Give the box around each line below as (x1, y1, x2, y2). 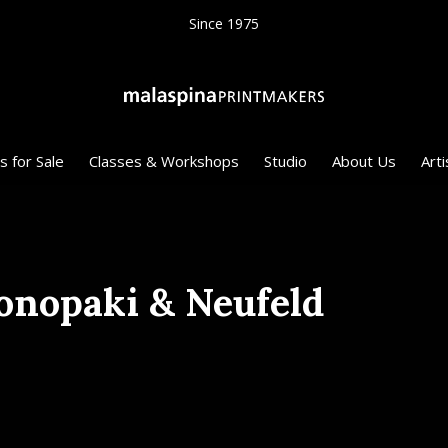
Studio (263, 151, 307, 171)
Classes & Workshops (88, 151, 239, 171)
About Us (331, 151, 396, 171)
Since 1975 (189, 14, 259, 33)
